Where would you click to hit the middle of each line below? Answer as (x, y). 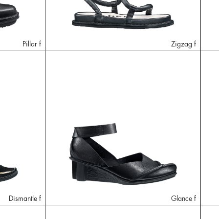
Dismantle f (25, 198)
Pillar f (32, 44)
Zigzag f (184, 44)
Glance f (184, 198)
